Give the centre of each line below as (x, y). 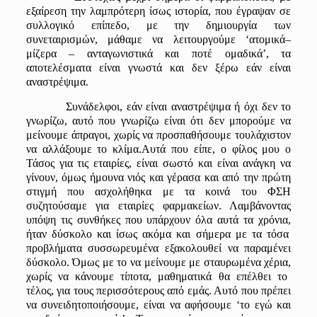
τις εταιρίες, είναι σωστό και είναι (160, 163)
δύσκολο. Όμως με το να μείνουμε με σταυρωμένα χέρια (157, 262)
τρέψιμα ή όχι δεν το (242, 106)
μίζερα (47, 53)
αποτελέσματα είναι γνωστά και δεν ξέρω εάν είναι (158, 68)
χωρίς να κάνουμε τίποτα (87, 276)
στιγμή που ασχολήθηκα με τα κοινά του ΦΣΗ (158, 191)
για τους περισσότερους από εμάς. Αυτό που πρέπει (172, 290)
